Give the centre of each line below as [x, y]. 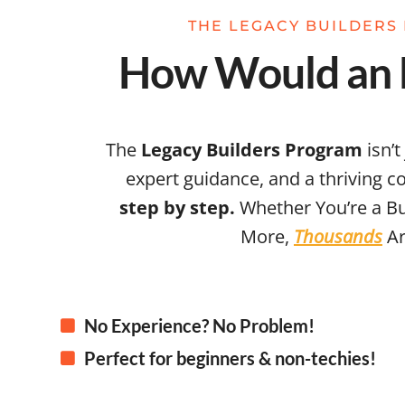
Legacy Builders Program [251, 149]
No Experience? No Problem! [199, 325]
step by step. [180, 207]
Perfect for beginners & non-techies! [230, 358]
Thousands [338, 236]
